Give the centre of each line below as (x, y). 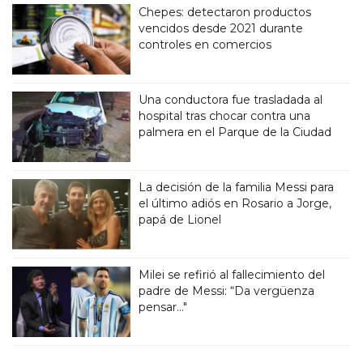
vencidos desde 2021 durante (221, 29)
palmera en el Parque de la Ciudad (235, 132)
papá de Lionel (180, 220)
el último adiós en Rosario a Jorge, (235, 204)
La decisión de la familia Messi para (237, 188)
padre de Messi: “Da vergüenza (227, 291)
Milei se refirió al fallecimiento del (232, 275)
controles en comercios (205, 45)
